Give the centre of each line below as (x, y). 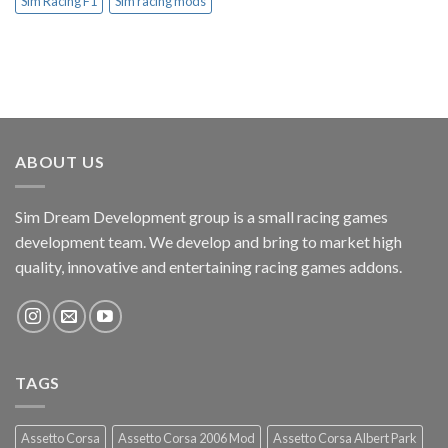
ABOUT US (60, 162)
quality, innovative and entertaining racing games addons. (208, 266)
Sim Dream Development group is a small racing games (201, 216)
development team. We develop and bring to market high (208, 241)
